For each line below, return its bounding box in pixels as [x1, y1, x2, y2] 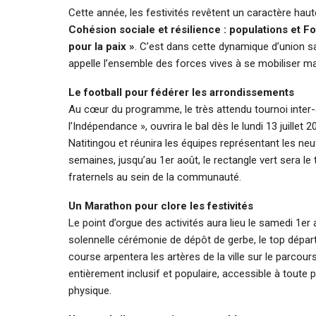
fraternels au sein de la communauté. [68, 170, 241, 183]
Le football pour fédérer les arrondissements [68, 85, 294, 99]
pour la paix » [68, 39, 135, 53]
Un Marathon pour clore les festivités [68, 199, 253, 212]
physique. [68, 284, 111, 297]
